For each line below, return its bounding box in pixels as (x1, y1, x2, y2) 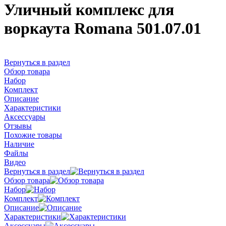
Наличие (4, 139, 34, 148)
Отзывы (4, 121, 32, 130)
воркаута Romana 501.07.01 (4, 19, 201, 38)
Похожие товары (4, 130, 62, 139)
